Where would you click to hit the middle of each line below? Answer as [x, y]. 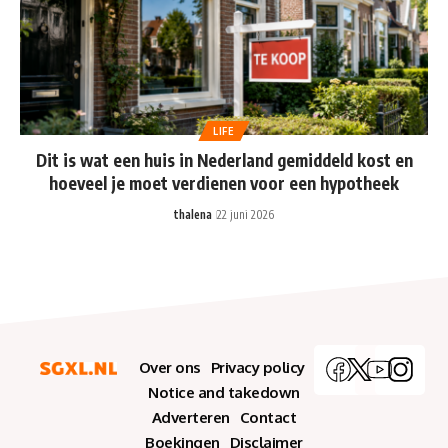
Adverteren [190, 417]
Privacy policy [257, 367]
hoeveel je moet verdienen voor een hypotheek [224, 182]
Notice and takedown [224, 392]
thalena [193, 214]
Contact [268, 417]
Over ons [169, 367]
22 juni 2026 [245, 214]
